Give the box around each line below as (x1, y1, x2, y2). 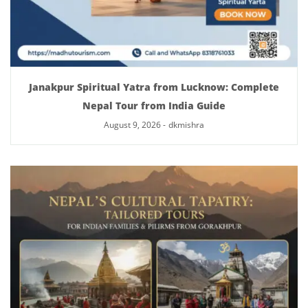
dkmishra (168, 119, 204, 131)
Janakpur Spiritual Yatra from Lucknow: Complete (29, 80, 279, 93)
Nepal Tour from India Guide (82, 99, 225, 112)
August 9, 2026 (104, 119, 161, 131)
